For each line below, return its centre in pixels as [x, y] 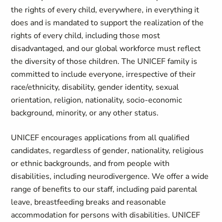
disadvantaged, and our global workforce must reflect [106, 49]
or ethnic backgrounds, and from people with [90, 164]
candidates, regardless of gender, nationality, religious [108, 151]
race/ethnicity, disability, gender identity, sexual [95, 87]
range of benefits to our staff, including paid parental [104, 189]
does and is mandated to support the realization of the [108, 23]
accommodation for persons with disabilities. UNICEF [106, 215]
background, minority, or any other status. [85, 113]
